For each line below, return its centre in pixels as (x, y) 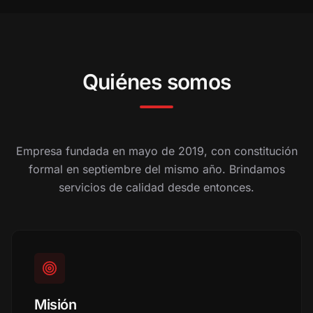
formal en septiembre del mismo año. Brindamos (156, 169)
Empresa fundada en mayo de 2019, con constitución (156, 151)
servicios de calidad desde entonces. (156, 187)
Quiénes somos (156, 82)
